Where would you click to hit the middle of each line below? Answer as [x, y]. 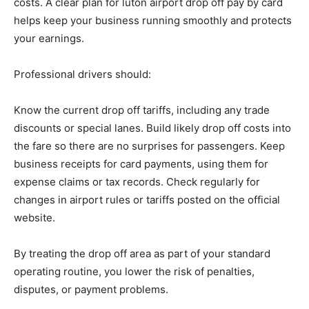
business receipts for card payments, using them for [141, 164]
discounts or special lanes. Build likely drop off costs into [152, 128]
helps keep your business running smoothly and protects [153, 20]
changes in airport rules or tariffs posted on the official [147, 200]
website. [34, 218]
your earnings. [49, 38]
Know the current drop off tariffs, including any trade [142, 110]
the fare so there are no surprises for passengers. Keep [149, 146]
